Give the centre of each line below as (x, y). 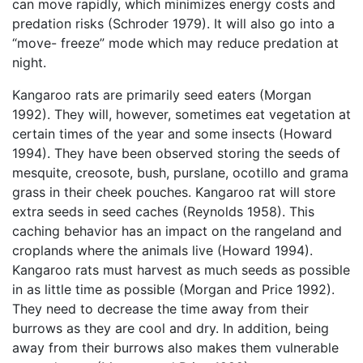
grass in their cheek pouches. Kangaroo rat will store (174, 192)
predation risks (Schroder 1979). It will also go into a (173, 24)
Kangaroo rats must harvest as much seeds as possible (181, 270)
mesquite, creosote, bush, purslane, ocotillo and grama (180, 173)
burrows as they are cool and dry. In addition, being (171, 329)
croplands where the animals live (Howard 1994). (162, 251)
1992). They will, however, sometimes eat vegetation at (181, 115)
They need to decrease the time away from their (160, 309)
